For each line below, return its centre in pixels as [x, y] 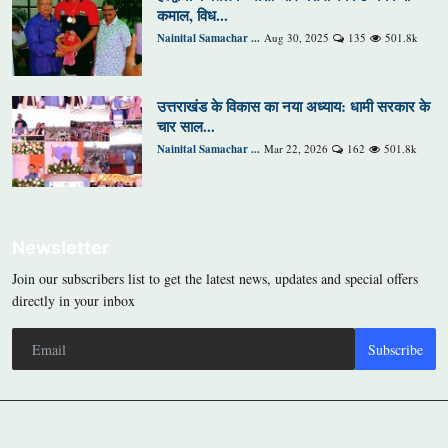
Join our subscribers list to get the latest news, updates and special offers [215, 279]
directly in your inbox [73, 301]
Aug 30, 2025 [296, 38]
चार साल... [186, 126]
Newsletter [60, 248]
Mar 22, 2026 [296, 149]
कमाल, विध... [192, 15]
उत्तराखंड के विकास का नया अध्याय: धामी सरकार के [293, 106]
